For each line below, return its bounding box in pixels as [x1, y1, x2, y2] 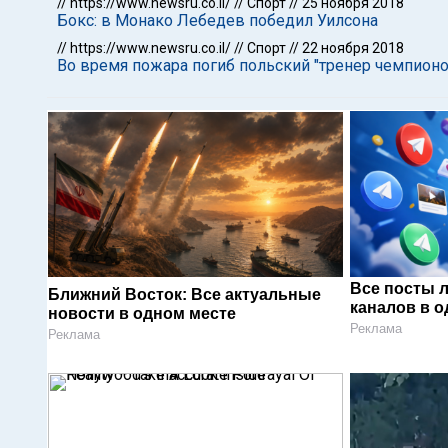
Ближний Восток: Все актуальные [48, 285, 321, 303]
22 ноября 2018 [302, 40, 404, 56]
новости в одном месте [48, 304, 236, 322]
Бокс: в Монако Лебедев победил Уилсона [57, 11, 378, 30]
